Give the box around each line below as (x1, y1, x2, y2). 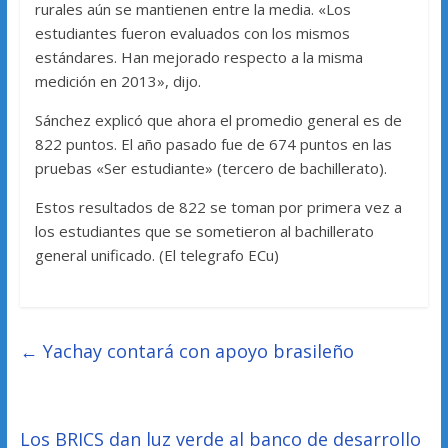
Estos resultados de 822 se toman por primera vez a (34, 197, 402, 218)
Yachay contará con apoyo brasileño (37, 339, 354, 364)
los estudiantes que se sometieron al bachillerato (34, 221, 374, 242)
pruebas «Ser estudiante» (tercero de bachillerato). (34, 158, 387, 179)
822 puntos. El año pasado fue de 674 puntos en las (34, 134, 392, 155)
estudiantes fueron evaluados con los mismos (34, 23, 350, 44)
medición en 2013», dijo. (34, 71, 201, 92)
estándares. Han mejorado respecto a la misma (34, 47, 363, 68)
